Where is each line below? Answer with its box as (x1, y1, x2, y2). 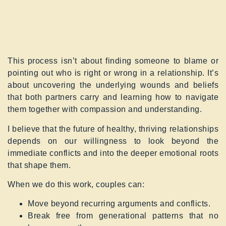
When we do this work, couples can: (8, 180, 144, 189)
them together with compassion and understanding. (8, 105, 202, 114)
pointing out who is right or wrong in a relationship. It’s (8, 69, 218, 78)
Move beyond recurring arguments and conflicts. (28, 199, 210, 208)
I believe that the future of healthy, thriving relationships (8, 124, 218, 133)
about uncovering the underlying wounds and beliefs (8, 81, 218, 90)
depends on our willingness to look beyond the (8, 136, 218, 145)
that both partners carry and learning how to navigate (8, 93, 218, 102)
